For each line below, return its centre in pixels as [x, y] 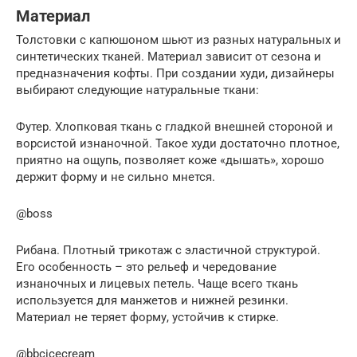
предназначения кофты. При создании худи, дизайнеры [175, 74]
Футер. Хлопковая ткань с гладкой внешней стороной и [175, 127]
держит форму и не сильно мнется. [116, 177]
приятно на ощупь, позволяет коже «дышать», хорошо [170, 161]
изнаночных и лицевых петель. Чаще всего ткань [157, 284]
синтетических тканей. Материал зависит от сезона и [169, 57]
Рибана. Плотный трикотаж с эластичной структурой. [168, 251]
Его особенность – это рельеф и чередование [146, 267]
